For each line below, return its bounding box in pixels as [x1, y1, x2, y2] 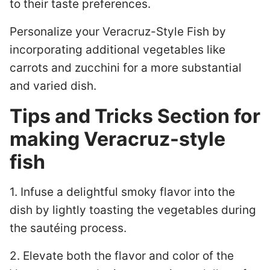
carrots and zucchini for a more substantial [10, 61, 242, 75]
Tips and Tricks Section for [10, 104, 260, 128]
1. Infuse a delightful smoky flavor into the [10, 185, 235, 199]
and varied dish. [10, 79, 96, 93]
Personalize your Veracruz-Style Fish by [10, 25, 226, 39]
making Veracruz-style [10, 127, 225, 151]
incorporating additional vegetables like [10, 43, 225, 57]
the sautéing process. [10, 221, 127, 235]
